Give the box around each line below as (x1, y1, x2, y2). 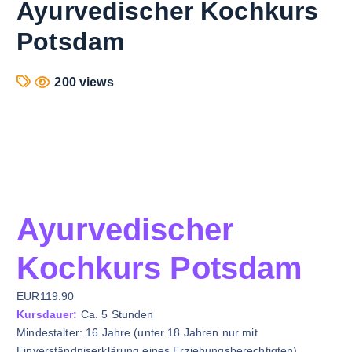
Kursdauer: (16, 308, 78, 321)
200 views (54, 75, 114, 89)
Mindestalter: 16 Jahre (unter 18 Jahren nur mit (16, 326, 258, 339)
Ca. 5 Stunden (77, 308, 154, 321)
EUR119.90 (16, 290, 75, 302)
